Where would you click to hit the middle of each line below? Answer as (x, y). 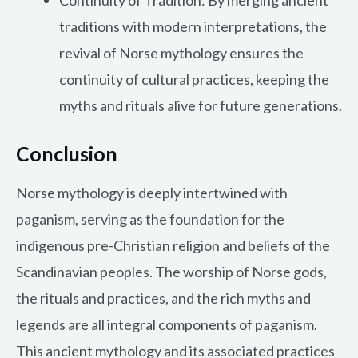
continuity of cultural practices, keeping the (194, 79)
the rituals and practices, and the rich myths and (163, 298)
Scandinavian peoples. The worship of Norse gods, (171, 272)
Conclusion (67, 153)
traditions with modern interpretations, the (193, 26)
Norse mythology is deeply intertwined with (152, 193)
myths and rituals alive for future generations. (201, 105)
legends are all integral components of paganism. (167, 325)
